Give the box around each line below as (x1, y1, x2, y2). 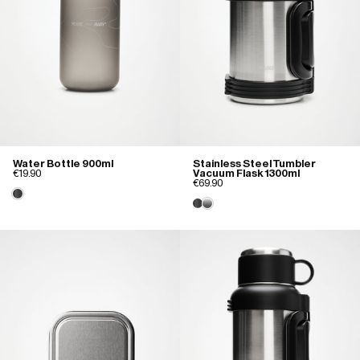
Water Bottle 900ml (13, 157, 113, 170)
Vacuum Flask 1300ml (193, 166, 300, 179)
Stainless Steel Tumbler (193, 157, 316, 170)
